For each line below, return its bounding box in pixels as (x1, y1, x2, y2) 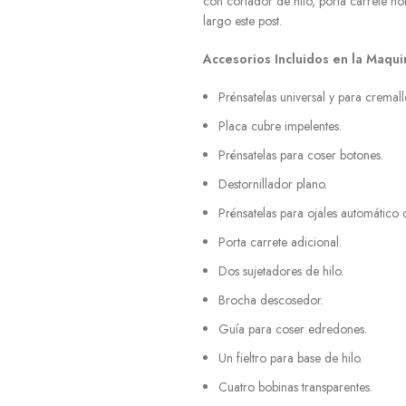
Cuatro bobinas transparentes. (218, 378, 372, 396)
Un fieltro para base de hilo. (218, 349, 362, 367)
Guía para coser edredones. (218, 320, 367, 338)
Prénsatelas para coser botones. (218, 146, 383, 164)
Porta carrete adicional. (218, 233, 342, 251)
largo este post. (203, 12, 282, 30)
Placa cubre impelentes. (218, 117, 342, 135)
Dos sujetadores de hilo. (218, 262, 343, 280)
